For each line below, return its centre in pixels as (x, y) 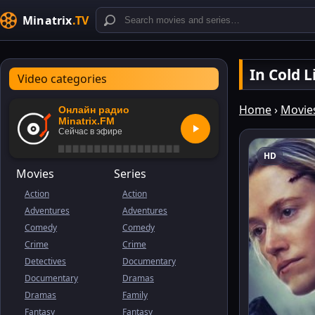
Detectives (45, 261)
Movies (35, 174)
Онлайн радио (94, 110)
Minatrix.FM (86, 121)
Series (130, 174)
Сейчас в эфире (90, 131)
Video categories (62, 79)
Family (135, 295)
